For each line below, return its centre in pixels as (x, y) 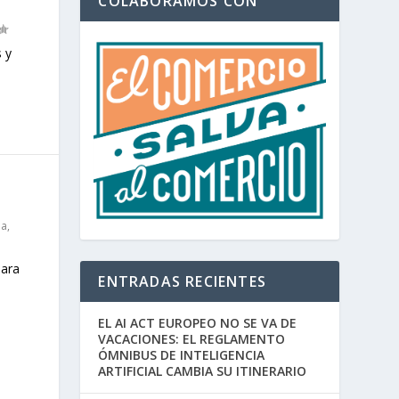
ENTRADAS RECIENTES (182, 281)
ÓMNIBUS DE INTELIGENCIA (182, 354)
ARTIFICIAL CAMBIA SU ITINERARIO (203, 370)
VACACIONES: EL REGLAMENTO (192, 338)
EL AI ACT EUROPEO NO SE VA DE (198, 322)
